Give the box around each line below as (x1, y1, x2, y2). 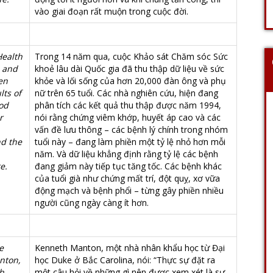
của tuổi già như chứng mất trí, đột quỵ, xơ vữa (35, 172, 220, 184)
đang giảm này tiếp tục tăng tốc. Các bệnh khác (35, 160, 222, 172)
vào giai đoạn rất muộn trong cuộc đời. (35, 5, 188, 17)
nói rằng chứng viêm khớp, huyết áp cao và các (35, 112, 221, 123)
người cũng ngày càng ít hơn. (35, 197, 149, 208)
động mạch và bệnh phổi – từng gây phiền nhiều (35, 185, 224, 196)
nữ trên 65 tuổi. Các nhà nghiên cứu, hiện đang (35, 87, 218, 99)
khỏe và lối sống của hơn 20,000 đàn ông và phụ (35, 75, 226, 87)
